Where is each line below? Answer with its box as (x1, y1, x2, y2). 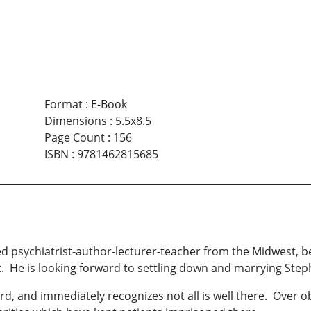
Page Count (44, 129, 105, 145)
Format (44, 96, 83, 112)
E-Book (90, 96, 127, 112)
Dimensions (44, 112, 107, 128)
